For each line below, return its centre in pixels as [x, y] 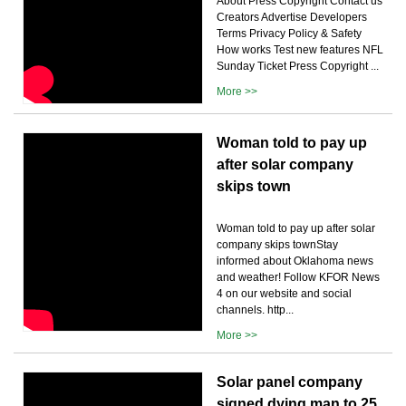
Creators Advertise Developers [292, 17]
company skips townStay [277, 244]
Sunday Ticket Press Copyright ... [298, 66]
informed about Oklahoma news [295, 261]
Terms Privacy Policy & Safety [289, 33]
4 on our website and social [284, 293]
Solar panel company [290, 382]
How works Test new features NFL [300, 49]
